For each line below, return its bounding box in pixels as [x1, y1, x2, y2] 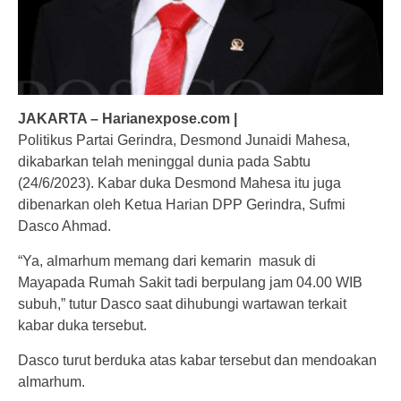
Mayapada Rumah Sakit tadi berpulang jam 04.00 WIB [18, 274, 363, 290]
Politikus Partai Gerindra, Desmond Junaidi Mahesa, [18, 132, 350, 148]
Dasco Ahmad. [18, 218, 111, 234]
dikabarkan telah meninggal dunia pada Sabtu [18, 153, 311, 169]
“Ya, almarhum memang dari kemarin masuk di [18, 252, 316, 269]
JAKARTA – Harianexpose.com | [18, 110, 237, 126]
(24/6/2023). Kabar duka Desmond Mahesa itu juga [18, 175, 341, 191]
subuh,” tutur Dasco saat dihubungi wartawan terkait [18, 295, 346, 311]
